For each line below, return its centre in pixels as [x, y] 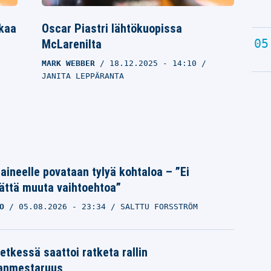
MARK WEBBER [69, 63]
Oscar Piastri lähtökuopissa [112, 28]
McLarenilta [72, 44]
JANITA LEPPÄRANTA [83, 76]
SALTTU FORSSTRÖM [159, 206]
